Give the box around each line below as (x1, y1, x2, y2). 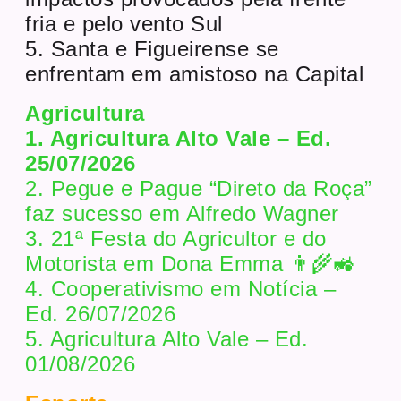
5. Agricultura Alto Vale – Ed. (25, 326, 309, 351)
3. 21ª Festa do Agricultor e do (25, 226, 327, 251)
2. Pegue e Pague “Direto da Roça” (25, 175, 372, 200)
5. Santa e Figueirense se (25, 36, 279, 61)
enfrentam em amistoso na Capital (25, 61, 364, 86)
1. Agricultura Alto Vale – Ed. (25, 125, 332, 150)
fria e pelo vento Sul (25, 11, 230, 36)
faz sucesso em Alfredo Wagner (25, 200, 339, 226)
